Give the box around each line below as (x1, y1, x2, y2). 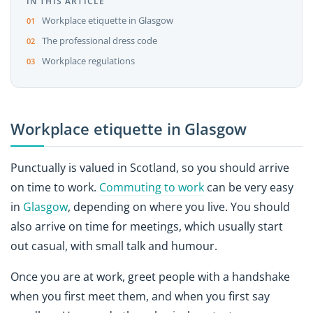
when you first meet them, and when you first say (10, 289, 270, 305)
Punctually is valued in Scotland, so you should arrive (10, 159, 289, 175)
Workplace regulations (41, 54, 135, 68)
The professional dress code (41, 34, 157, 48)
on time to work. (10, 179, 99, 195)
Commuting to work (99, 179, 204, 195)
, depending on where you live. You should (68, 198, 290, 214)
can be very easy (204, 179, 293, 195)
